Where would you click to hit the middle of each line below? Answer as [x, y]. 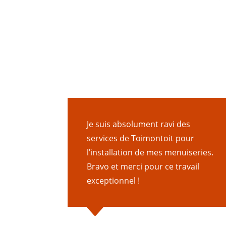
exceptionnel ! [114, 181]
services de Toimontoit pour [141, 138]
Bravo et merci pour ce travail [143, 167]
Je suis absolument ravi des [139, 124]
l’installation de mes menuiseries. [150, 153]
